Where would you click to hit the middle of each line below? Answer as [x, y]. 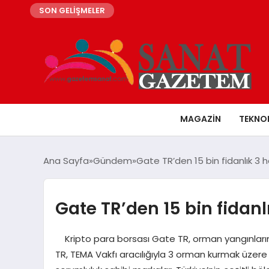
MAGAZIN [200, 119]
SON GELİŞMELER [72, 11]
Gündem [113, 160]
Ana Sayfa [66, 160]
